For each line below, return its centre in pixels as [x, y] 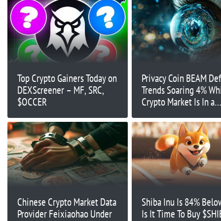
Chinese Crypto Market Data [67, 202]
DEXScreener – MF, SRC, [61, 90]
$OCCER [32, 102]
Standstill [158, 113]
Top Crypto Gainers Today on [67, 78]
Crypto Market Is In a [178, 102]
